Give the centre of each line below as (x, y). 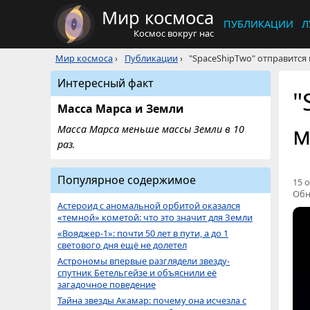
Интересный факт (106, 83)
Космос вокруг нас (174, 33)
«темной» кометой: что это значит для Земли (155, 217)
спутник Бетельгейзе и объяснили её (137, 273)
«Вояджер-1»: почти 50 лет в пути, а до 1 (143, 233)
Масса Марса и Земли (121, 109)
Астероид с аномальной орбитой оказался (149, 206)
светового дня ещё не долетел (122, 245)
